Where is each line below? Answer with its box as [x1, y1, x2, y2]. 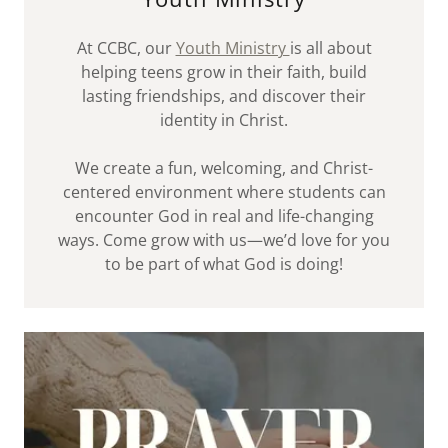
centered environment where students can [62, 180, 386, 203]
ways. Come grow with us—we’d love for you [58, 228, 390, 251]
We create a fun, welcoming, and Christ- [75, 156, 373, 179]
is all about [289, 36, 372, 59]
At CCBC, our [76, 36, 176, 59]
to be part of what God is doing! [105, 252, 343, 275]
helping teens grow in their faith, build [81, 60, 367, 83]
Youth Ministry [175, 36, 290, 59]
